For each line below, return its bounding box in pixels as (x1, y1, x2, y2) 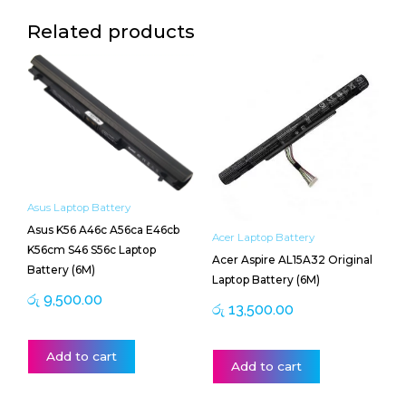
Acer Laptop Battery (212, 230, 314, 244)
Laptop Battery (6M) (212, 272, 320, 286)
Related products (27, 19, 195, 43)
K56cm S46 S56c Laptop (27, 242, 156, 256)
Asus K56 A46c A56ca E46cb (27, 222, 179, 237)
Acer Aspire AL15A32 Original (212, 252, 372, 266)
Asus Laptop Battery (27, 200, 130, 214)
